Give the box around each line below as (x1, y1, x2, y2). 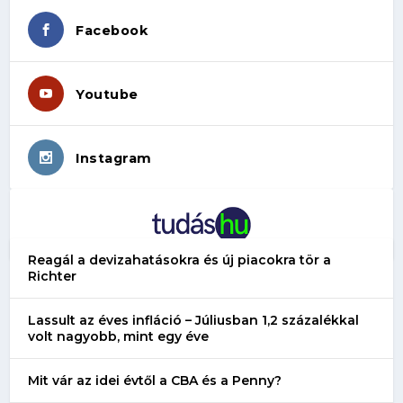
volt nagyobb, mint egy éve (28, 327, 210, 345)
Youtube (76, 85, 139, 103)
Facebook (76, 22, 148, 39)
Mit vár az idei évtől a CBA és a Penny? (28, 372, 282, 389)
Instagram (76, 149, 152, 166)
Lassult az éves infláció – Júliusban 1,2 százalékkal (28, 311, 360, 328)
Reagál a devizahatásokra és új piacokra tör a (28, 251, 332, 268)
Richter (28, 267, 77, 284)
